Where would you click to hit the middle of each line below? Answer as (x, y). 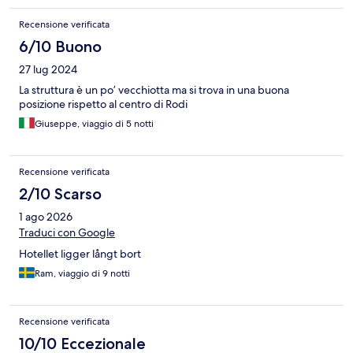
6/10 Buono (60, 47)
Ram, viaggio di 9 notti (82, 274)
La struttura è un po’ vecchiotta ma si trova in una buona (154, 90)
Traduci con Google (67, 233)
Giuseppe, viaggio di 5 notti (94, 124)
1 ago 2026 (46, 217)
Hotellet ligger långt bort (80, 254)
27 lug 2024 (48, 70)
